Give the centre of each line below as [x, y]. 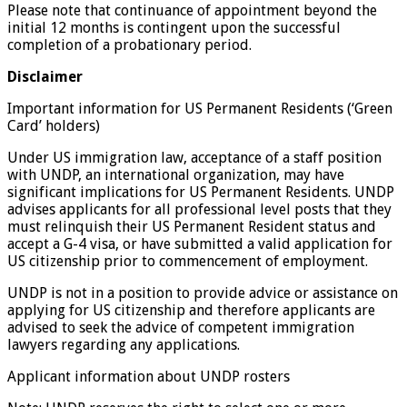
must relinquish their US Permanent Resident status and [192, 226]
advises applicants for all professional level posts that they [199, 209]
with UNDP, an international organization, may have [176, 174]
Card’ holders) [54, 125]
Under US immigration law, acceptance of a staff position [194, 157]
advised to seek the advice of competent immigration [181, 327]
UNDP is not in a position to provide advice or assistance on [203, 293]
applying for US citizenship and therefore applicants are [191, 310]
